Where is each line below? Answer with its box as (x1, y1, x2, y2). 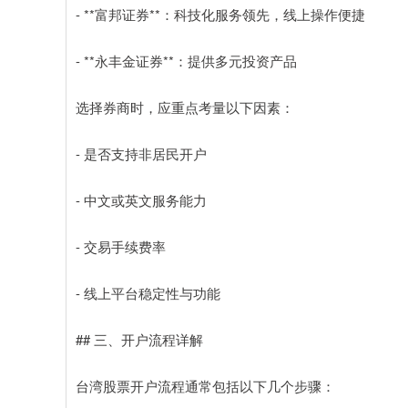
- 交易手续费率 (76, 236, 166, 256)
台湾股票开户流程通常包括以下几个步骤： (76, 375, 335, 395)
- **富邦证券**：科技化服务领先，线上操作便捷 (76, 4, 365, 24)
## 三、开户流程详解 (76, 329, 203, 349)
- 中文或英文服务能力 (76, 189, 207, 209)
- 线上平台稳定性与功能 (76, 282, 220, 302)
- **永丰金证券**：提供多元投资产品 (76, 50, 297, 70)
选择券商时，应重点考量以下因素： (76, 97, 294, 117)
